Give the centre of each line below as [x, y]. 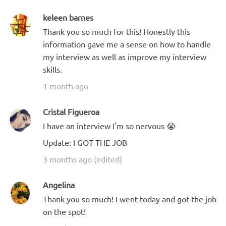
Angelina [59, 184]
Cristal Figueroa [71, 111]
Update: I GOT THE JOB [85, 142]
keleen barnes [68, 17]
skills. [52, 69]
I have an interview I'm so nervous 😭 [109, 125]
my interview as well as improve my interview [125, 56]
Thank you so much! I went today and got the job [130, 199]
